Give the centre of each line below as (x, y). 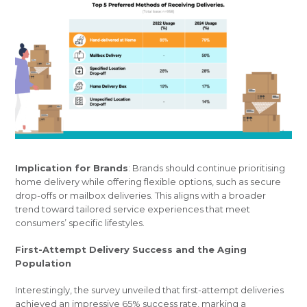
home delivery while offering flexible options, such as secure (148, 182)
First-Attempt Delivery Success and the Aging (131, 250)
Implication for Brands (72, 168)
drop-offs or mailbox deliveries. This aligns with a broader (141, 196)
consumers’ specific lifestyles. (80, 223)
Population (44, 263)
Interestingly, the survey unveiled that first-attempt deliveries (150, 290)
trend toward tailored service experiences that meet (133, 209)
